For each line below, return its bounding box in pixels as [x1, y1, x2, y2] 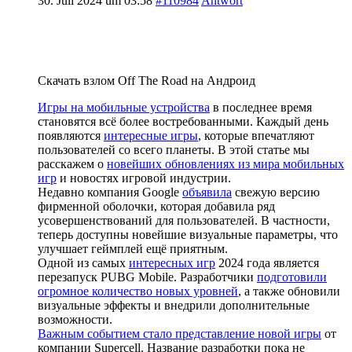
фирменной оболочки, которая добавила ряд [38, 199, 275, 213]
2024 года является [215, 255, 319, 269]
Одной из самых [38, 255, 129, 269]
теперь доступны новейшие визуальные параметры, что [38, 227, 338, 241]
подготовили [257, 269, 327, 284]
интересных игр [129, 255, 215, 269]
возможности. [38, 312, 112, 326]
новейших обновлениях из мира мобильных [107, 156, 344, 170]
